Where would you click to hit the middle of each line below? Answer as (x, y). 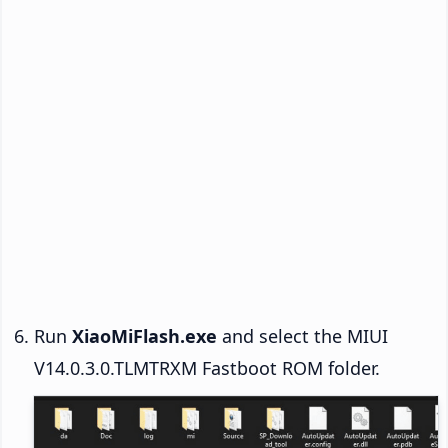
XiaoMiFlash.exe (144, 336)
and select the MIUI (302, 336)
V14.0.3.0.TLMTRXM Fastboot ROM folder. (207, 368)
